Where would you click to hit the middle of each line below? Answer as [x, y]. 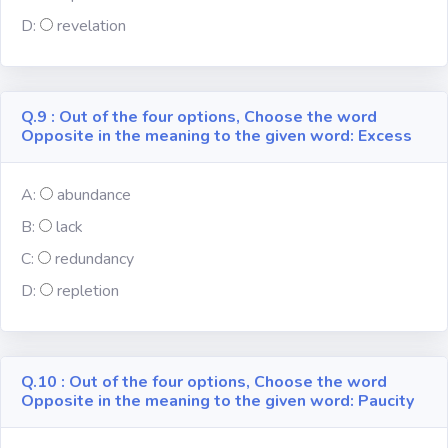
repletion [88, 291]
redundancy [94, 259]
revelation [91, 26]
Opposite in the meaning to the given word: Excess [216, 136]
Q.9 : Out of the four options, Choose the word [199, 117]
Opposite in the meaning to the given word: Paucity [217, 401]
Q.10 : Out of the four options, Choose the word [204, 382]
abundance [94, 195]
